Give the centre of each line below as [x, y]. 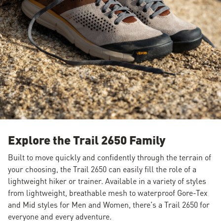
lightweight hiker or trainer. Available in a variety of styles [107, 181]
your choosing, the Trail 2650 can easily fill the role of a [102, 169]
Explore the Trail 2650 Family [87, 139]
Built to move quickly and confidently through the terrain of [110, 157]
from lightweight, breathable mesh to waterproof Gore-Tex [108, 192]
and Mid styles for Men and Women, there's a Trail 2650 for [109, 204]
